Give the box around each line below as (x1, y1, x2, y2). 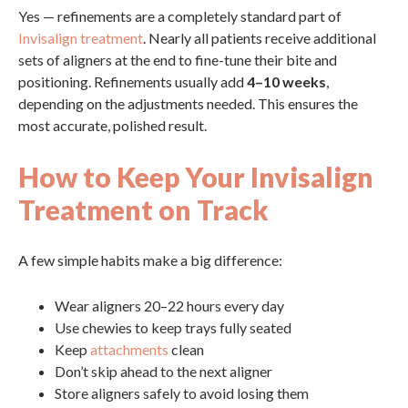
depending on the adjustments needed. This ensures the (18, 95, 358, 112)
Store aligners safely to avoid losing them (55, 384, 309, 402)
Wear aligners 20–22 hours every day (55, 297, 284, 314)
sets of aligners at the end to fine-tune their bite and (18, 51, 337, 68)
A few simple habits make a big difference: (18, 251, 282, 269)
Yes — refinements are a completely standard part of (18, 7, 342, 25)
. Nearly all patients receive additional (143, 29, 376, 46)
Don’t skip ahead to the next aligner (55, 362, 272, 380)
